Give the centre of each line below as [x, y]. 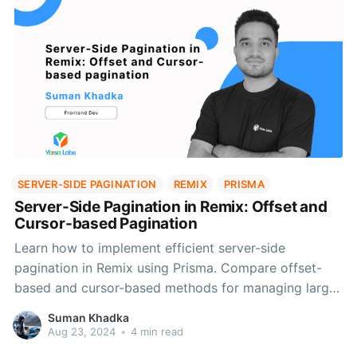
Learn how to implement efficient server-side [149, 248]
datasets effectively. [75, 308]
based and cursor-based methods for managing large [175, 288]
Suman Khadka [88, 317]
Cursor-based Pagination [106, 224]
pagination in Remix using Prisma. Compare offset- [168, 268]
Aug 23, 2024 [81, 331]
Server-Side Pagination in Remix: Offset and [171, 207]
